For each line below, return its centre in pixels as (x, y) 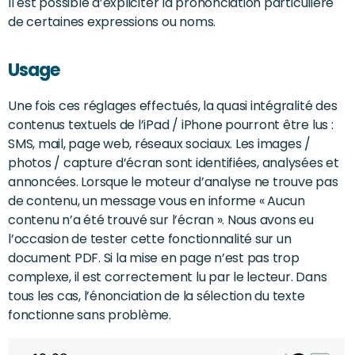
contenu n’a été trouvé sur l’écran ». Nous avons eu (161, 219)
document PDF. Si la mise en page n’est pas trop (154, 258)
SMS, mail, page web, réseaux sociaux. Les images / (160, 143)
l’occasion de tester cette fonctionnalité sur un (150, 239)
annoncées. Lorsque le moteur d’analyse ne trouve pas (173, 181)
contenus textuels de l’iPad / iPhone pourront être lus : (171, 124)
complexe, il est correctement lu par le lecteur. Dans (168, 277)
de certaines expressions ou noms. (112, 21)
